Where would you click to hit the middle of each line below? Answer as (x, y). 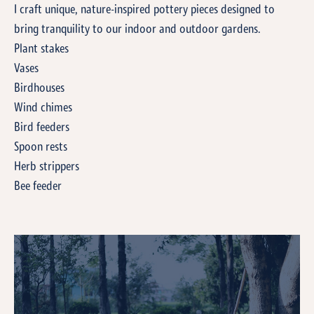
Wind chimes (43, 108)
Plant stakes (41, 49)
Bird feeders (42, 128)
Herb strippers (47, 167)
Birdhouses (39, 89)
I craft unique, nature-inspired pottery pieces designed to (144, 10)
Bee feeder (38, 187)
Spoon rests (41, 148)
